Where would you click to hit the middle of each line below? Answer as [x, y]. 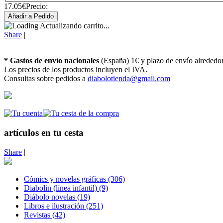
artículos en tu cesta [44, 133]
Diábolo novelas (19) [57, 197]
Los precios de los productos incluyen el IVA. [76, 70]
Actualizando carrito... [74, 26]
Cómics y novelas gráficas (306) [74, 179]
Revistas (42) [45, 215]
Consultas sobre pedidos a [46, 79]
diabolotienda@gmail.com [129, 79]
